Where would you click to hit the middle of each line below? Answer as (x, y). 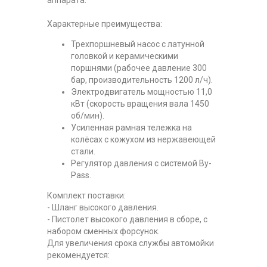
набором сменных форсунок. (103, 231)
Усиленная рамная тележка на (131, 127)
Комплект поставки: (86, 195)
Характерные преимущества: (105, 24)
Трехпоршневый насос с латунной (138, 44)
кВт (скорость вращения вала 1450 (140, 103)
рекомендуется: (78, 255)
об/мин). (88, 115)
